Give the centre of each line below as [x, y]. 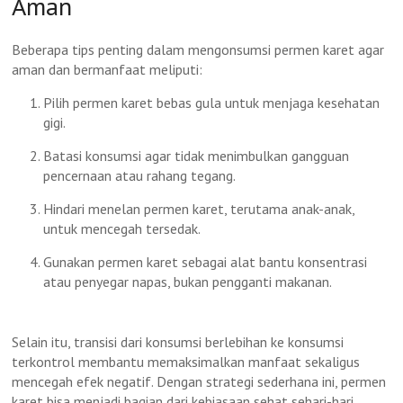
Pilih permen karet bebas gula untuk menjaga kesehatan [212, 103]
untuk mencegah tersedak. [122, 228]
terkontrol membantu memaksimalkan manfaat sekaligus [186, 362]
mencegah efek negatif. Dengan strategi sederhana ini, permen [199, 381]
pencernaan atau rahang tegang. [140, 175]
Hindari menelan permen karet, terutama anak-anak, [199, 209]
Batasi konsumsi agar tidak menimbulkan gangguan [197, 156]
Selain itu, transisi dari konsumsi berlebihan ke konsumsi [178, 342]
